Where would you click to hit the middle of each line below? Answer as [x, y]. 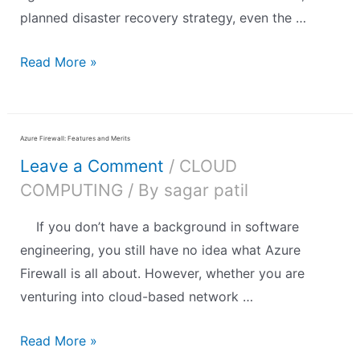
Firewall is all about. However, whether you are [162, 274]
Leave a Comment [92, 166]
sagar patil [206, 190]
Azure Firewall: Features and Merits [75, 139]
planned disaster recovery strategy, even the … [163, 18]
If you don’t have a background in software [159, 227]
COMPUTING [71, 190]
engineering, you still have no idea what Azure [160, 250]
